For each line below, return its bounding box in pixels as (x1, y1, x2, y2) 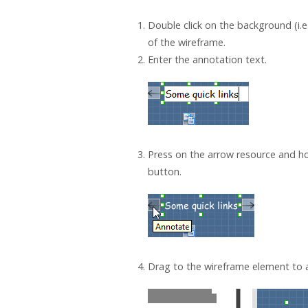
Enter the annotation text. (147, 53, 267, 67)
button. (147, 165, 181, 179)
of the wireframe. (147, 36, 225, 49)
